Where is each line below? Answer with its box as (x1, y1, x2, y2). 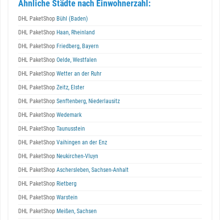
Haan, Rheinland (55, 29, 95, 36)
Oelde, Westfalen (55, 56, 97, 63)
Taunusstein (55, 125, 85, 132)
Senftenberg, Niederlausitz (55, 98, 120, 105)
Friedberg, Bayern (55, 43, 99, 50)
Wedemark (55, 111, 82, 118)
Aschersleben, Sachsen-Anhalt (55, 166, 129, 173)
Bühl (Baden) (55, 15, 88, 22)
